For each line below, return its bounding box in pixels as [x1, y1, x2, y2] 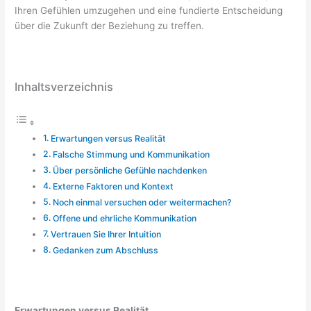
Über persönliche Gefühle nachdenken [52, 165, 207, 176]
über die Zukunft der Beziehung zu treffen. [15, 19, 205, 31]
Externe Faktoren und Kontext [52, 180, 174, 192]
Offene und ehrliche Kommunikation [52, 212, 196, 224]
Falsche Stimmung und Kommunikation [52, 149, 210, 160]
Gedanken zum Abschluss [52, 244, 158, 255]
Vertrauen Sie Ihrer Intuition [50, 228, 161, 239]
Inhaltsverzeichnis [15, 79, 114, 94]
